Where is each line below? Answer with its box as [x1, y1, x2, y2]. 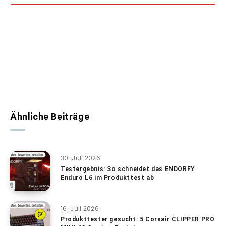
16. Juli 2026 [61, 204, 99, 213]
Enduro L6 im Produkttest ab [61, 174, 154, 182]
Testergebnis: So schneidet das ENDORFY [61, 165, 195, 173]
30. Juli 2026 [61, 154, 100, 163]
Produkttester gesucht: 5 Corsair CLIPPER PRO [61, 216, 215, 223]
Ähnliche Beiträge [10, 111, 90, 122]
